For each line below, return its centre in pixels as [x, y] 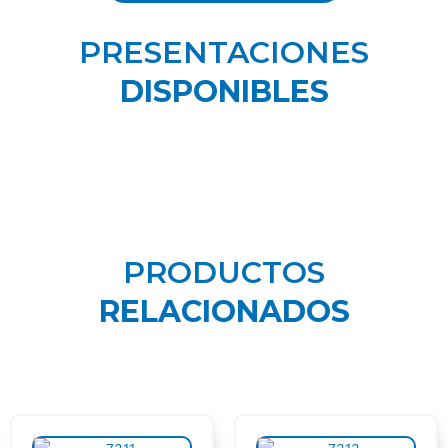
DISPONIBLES [224, 91]
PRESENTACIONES [224, 52]
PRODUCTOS [224, 272]
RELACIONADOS [224, 311]
